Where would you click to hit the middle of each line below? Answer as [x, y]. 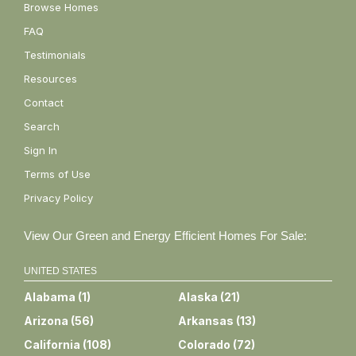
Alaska [198, 296]
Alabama [50, 296]
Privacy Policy [58, 197]
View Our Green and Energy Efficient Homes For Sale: [165, 235]
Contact [44, 102]
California [52, 344]
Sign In [41, 150]
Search [42, 126]
